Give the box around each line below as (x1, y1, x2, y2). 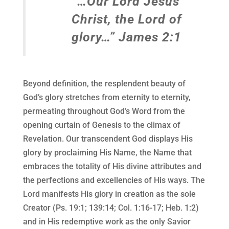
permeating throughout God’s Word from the (22, 106, 185, 117)
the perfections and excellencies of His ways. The (22, 175, 205, 186)
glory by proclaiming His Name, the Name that (22, 148, 192, 158)
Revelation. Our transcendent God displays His (22, 134, 193, 144)
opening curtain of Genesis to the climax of (22, 120, 180, 130)
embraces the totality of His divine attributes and (22, 162, 201, 172)
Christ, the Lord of (71, 12, 182, 27)
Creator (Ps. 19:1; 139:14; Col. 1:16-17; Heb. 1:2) (22, 203, 199, 213)
